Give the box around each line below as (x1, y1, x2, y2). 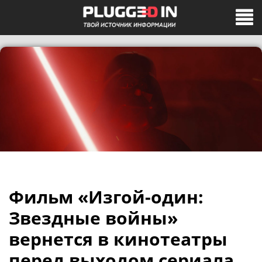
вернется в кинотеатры (9, 227, 227, 251)
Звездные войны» (9, 206, 178, 230)
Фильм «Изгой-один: (9, 185, 204, 209)
